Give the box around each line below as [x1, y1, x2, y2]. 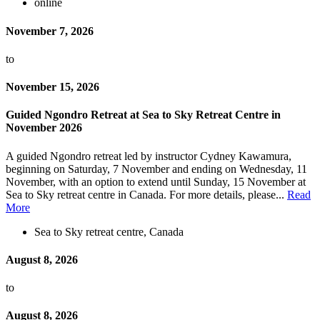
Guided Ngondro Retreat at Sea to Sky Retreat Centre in [6, 109, 281, 121]
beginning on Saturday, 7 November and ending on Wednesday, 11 [6, 162, 307, 175]
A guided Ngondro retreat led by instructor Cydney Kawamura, [6, 149, 291, 162]
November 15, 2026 [6, 81, 99, 94]
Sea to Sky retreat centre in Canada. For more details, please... [6, 188, 287, 201]
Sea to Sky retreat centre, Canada [34, 225, 184, 238]
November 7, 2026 [6, 24, 94, 37]
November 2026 [6, 121, 82, 134]
